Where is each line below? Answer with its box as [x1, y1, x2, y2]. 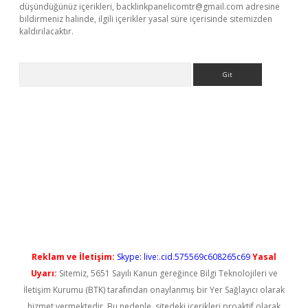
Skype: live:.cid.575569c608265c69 [117, 251, 250, 263]
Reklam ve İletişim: [32, 251, 115, 263]
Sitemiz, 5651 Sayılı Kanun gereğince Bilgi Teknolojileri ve [56, 267, 278, 279]
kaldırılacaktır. [19, 25, 74, 37]
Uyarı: [30, 267, 57, 279]
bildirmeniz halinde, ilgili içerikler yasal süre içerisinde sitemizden [19, 13, 272, 25]
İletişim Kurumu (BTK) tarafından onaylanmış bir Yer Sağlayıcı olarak [23, 284, 285, 296]
